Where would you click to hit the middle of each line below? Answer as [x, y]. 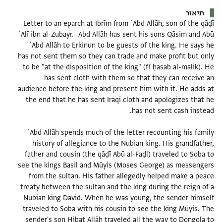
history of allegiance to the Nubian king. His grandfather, [123, 143]
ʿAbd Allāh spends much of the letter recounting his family [121, 132]
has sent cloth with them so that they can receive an [129, 78]
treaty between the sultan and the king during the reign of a [117, 187]
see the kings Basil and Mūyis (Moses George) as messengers [116, 165]
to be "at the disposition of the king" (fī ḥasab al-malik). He [118, 67]
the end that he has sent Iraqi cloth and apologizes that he [120, 100]
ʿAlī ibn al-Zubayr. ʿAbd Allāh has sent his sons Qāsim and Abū [116, 34]
